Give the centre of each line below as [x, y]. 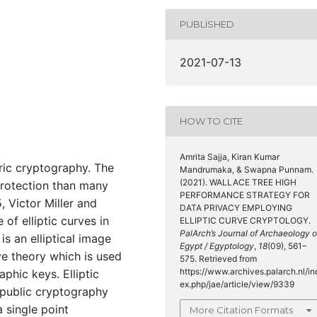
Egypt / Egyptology [217, 246]
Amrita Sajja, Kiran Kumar [230, 156]
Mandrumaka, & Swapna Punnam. [247, 169]
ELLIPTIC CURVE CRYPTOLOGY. [245, 220]
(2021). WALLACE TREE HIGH [238, 182]
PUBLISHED [207, 24]
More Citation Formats [241, 310]
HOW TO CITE [211, 121]
